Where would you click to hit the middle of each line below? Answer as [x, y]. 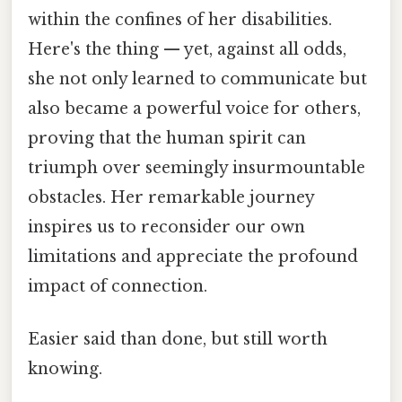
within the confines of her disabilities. [180, 19]
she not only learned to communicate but [197, 79]
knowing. [65, 369]
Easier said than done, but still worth [178, 340]
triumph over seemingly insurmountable [197, 167]
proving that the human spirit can [167, 138]
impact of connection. [118, 286]
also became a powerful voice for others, [194, 108]
